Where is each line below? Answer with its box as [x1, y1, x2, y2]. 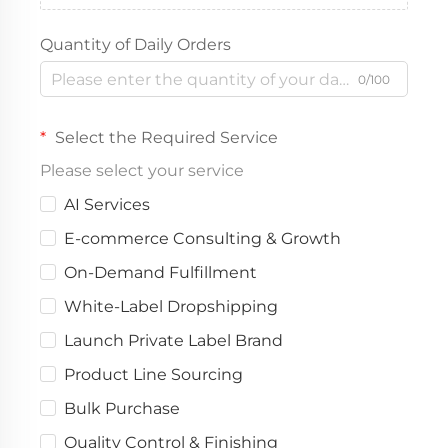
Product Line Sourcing [64, 365, 243, 385]
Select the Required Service [51, 128, 278, 148]
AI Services [64, 195, 150, 215]
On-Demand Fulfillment [64, 263, 257, 283]
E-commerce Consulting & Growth [64, 229, 341, 249]
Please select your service [40, 161, 244, 181]
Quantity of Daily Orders [40, 35, 231, 55]
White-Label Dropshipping [64, 297, 278, 317]
